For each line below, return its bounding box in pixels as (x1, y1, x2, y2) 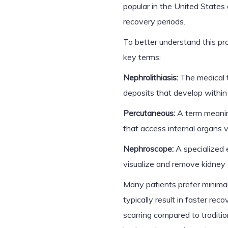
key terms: (123, 52, 161, 62)
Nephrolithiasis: (123, 72, 178, 82)
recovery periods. (123, 16, 185, 26)
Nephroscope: (123, 144, 174, 154)
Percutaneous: (123, 108, 175, 118)
